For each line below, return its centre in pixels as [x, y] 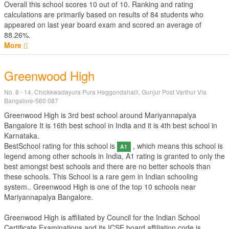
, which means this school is [177, 146]
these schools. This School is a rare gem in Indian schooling [101, 176]
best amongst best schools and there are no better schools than [107, 166]
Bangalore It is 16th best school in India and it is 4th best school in [111, 125]
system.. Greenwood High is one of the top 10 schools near [100, 187]
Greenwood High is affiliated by [55, 217]
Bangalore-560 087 [31, 100]
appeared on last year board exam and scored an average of [103, 25]
